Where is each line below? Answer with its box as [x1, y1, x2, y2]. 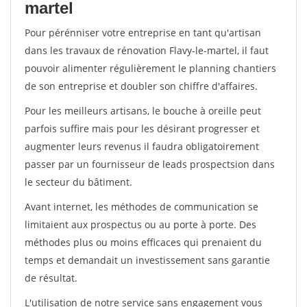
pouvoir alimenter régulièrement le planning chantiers [25, 62, 276, 75]
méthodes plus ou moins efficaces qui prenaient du [25, 236, 262, 249]
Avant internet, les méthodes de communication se [25, 200, 258, 213]
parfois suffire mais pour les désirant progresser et [25, 122, 260, 135]
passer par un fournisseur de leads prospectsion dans [25, 158, 275, 171]
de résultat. [25, 271, 77, 284]
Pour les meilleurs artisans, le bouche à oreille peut [25, 104, 261, 117]
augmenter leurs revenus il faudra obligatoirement [25, 140, 259, 153]
